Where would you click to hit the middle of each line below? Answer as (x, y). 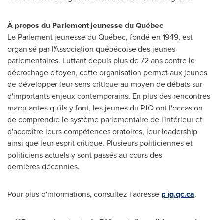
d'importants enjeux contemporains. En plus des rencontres (109, 96)
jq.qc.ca (181, 194)
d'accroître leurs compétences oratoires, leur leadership (102, 131)
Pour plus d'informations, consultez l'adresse (84, 194)
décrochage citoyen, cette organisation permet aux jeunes (107, 72)
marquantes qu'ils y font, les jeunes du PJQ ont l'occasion (105, 108)
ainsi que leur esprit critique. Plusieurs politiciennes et (100, 143)
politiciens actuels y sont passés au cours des (85, 155)
